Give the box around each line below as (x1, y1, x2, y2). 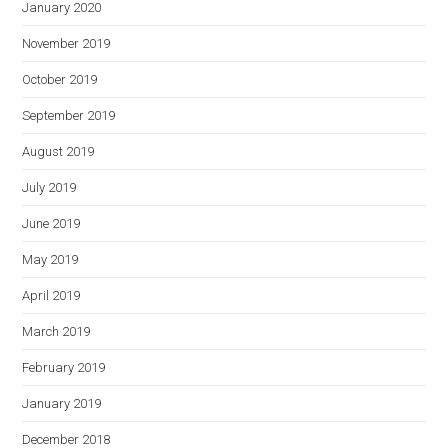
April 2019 (22, 288, 81, 303)
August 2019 (22, 144, 95, 159)
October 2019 (22, 72, 98, 87)
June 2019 (22, 216, 81, 231)
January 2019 (22, 396, 102, 411)
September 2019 (22, 108, 116, 123)
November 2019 (22, 36, 111, 51)
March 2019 (22, 324, 91, 339)
